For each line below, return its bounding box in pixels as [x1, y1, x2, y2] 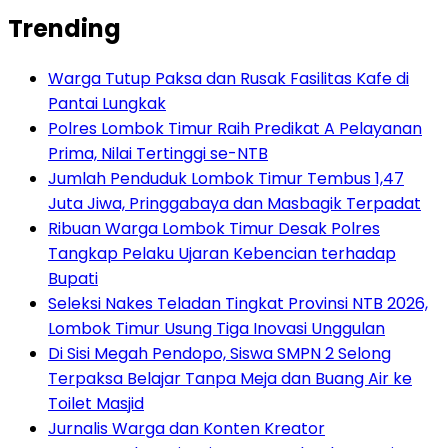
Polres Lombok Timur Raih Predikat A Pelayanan [48, 117, 422, 141]
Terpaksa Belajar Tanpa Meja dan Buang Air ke [48, 367, 412, 391]
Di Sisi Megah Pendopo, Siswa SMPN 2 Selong [48, 342, 391, 366]
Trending [8, 12, 121, 46]
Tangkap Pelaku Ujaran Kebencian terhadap [48, 242, 396, 266]
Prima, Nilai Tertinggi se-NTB [48, 142, 268, 166]
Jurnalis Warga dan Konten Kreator [48, 417, 325, 441]
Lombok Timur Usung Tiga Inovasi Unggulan [48, 317, 385, 341]
